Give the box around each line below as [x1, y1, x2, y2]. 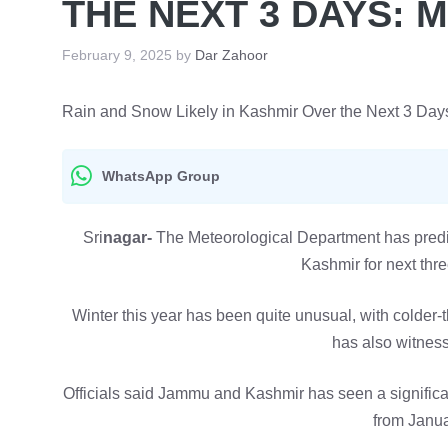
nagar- [102, 228, 156, 246]
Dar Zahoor [195, 47, 268, 63]
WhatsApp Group [102, 167, 220, 184]
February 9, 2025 [62, 47, 172, 63]
